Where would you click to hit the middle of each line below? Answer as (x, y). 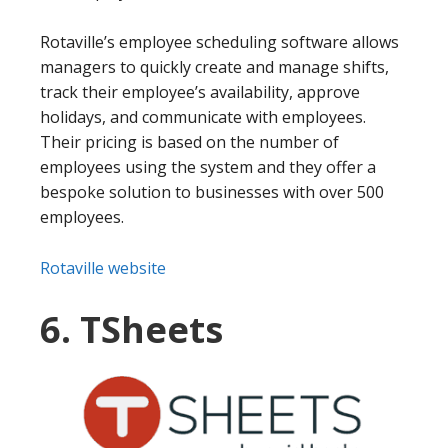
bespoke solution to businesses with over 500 (212, 191)
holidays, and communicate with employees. (203, 116)
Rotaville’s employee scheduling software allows (219, 41)
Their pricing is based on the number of (189, 141)
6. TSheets (131, 329)
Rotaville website (103, 267)
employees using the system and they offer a (208, 166)
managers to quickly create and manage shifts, (214, 66)
